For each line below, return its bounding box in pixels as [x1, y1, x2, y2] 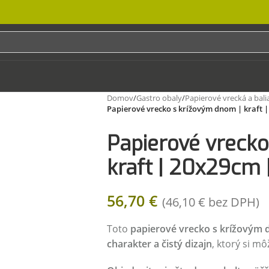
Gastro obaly [136, 92, 182, 103]
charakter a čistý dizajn [106, 237, 212, 250]
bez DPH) [205, 194, 259, 210]
